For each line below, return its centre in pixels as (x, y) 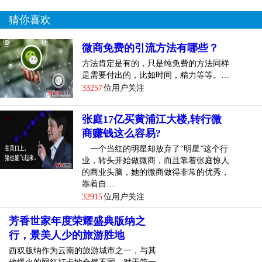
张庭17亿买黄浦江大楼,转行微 (152, 119)
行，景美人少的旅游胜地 (67, 235)
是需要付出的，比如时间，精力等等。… (156, 75)
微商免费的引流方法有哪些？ (150, 48)
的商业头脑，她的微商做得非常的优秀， (156, 172)
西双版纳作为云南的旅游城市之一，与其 (82, 250)
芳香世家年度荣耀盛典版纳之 (77, 221)
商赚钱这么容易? (121, 133)
